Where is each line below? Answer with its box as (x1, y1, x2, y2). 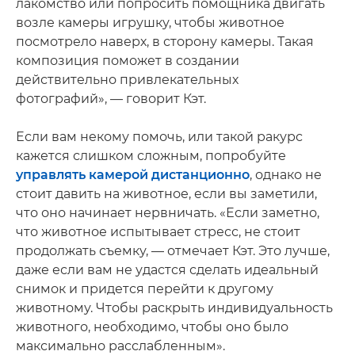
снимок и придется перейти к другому (16, 281, 273, 296)
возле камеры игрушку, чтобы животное (16, 14, 284, 30)
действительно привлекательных (16, 71, 239, 87)
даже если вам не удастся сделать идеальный (16, 261, 319, 277)
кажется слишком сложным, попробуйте (16, 147, 286, 163)
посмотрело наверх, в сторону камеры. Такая (16, 33, 314, 49)
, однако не (250, 166, 322, 182)
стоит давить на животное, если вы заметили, (16, 185, 317, 201)
